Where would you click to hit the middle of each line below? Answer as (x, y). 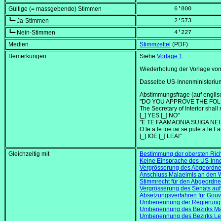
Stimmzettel (155, 45)
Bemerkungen (27, 56)
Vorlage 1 (170, 56)
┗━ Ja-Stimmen (29, 21)
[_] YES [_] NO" (160, 116)
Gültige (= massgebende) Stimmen (55, 9)
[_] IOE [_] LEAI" (161, 136)
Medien (18, 45)
